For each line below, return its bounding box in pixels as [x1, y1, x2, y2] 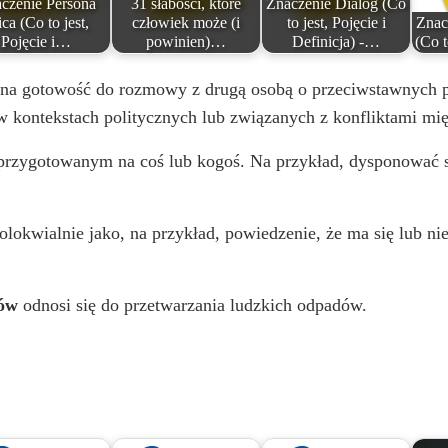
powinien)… [146, 33, 227, 52]
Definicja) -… [292, 33, 381, 52]
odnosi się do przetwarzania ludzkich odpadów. [18, 294, 368, 315]
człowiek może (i [132, 14, 241, 33]
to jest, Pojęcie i [286, 14, 386, 33]
